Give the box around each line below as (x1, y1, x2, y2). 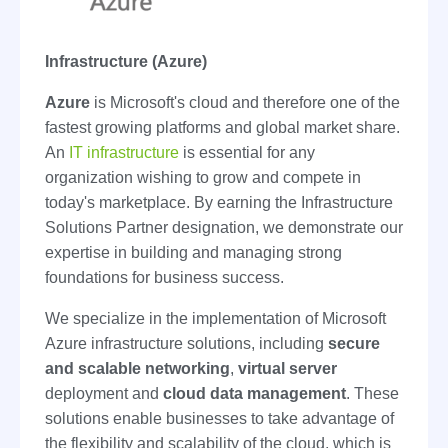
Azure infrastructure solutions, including (45, 334, 328, 352)
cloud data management (163, 384, 346, 402)
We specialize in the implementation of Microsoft (45, 309, 386, 327)
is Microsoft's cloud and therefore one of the (90, 93, 400, 111)
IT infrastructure (69, 143, 179, 161)
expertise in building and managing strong (45, 243, 342, 261)
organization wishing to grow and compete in (45, 168, 361, 186)
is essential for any (179, 143, 315, 161)
